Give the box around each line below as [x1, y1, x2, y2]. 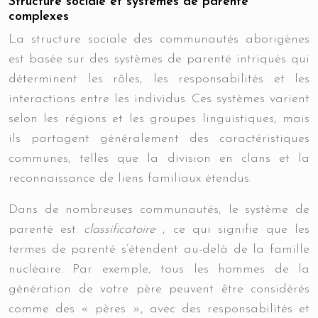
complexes [9, 10, 69, 23]
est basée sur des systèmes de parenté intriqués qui [9, 53, 309, 66]
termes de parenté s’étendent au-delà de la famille [9, 243, 309, 256]
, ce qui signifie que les [163, 223, 309, 236]
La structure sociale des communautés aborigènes [9, 33, 309, 46]
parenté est [9, 223, 84, 236]
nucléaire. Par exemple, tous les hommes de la [9, 263, 309, 276]
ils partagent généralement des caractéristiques [9, 132, 309, 146]
